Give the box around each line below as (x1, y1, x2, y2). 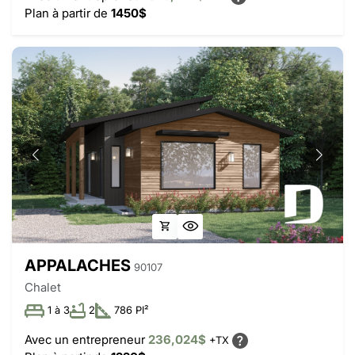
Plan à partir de (25, 6, 111, 21)
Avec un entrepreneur (25, 332, 148, 348)
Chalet (25, 279, 61, 295)
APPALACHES (25, 255, 131, 275)
